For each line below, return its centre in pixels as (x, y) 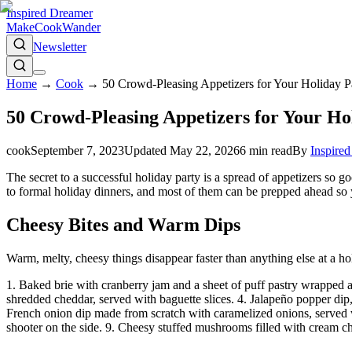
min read (269, 150)
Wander (81, 27)
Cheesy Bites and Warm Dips (123, 224)
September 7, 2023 (77, 150)
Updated (147, 150)
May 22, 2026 (205, 150)
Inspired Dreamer (49, 13)
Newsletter (60, 47)
